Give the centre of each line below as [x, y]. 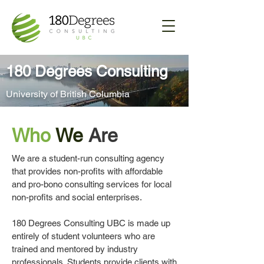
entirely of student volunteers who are [83, 236]
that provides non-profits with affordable [87, 171]
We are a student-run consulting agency [88, 158]
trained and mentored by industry [75, 249]
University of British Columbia [68, 94]
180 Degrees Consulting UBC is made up [91, 223]
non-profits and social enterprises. [77, 197]
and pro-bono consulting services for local [92, 184]
